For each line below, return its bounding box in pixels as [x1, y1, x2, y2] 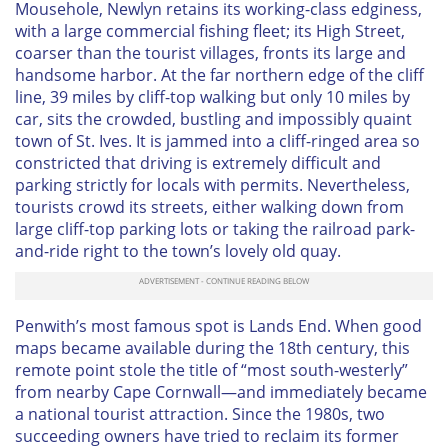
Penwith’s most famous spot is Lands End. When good [15, 314, 422, 337]
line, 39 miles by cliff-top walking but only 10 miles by [15, 85, 410, 108]
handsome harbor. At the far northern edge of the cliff [15, 63, 424, 86]
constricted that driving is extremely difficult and [15, 151, 381, 174]
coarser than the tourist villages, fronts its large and [15, 41, 406, 64]
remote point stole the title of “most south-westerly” [15, 358, 408, 381]
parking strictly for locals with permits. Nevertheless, [15, 173, 410, 196]
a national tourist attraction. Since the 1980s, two [15, 402, 385, 425]
